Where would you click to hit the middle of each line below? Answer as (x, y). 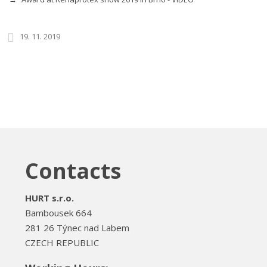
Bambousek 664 (58, 213)
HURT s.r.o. (49, 198)
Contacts (73, 171)
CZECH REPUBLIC (62, 243)
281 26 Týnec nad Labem (77, 228)
